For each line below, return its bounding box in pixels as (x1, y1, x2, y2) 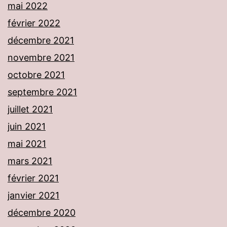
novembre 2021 (8, 52, 74, 63)
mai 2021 (8, 138, 46, 149)
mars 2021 (8, 156, 52, 167)
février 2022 (8, 18, 60, 29)
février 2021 (8, 173, 59, 184)
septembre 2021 (8, 87, 77, 98)
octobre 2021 (8, 69, 65, 81)
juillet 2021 (8, 104, 53, 115)
